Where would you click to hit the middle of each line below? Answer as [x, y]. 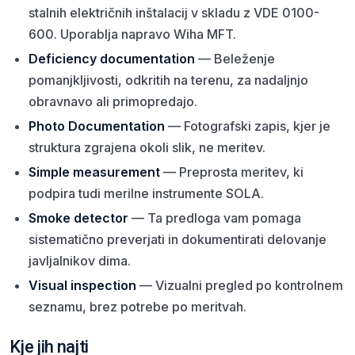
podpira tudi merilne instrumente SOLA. [146, 193]
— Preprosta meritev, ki [232, 172]
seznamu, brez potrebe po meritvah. [137, 306]
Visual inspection [82, 285]
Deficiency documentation [112, 58]
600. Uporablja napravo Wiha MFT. [132, 34]
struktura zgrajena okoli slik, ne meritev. [147, 147]
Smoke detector [78, 218]
